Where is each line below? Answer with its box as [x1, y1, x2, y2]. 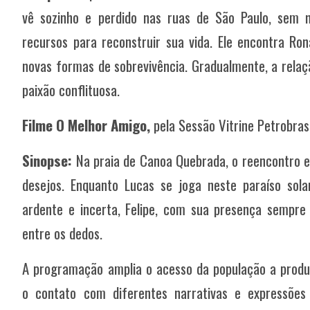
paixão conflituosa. [22, 78, 120, 100]
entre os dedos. [22, 221, 103, 244]
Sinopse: [22, 149, 76, 171]
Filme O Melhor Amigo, [22, 113, 151, 136]
